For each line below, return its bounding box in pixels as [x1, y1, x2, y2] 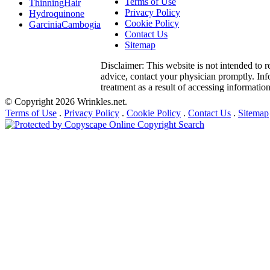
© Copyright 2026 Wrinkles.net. [5, 96, 127, 107]
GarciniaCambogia [29, 19, 101, 30]
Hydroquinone [29, 8, 84, 19]
